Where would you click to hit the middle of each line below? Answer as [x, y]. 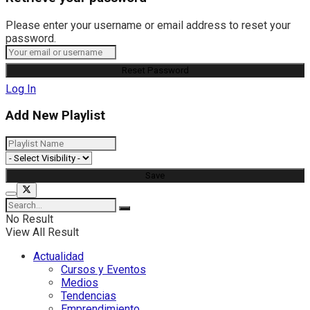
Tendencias [89, 296]
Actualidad [58, 257]
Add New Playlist [55, 116]
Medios [80, 283]
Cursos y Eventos [103, 270]
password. [31, 38]
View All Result [42, 232]
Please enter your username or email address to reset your [148, 25]
